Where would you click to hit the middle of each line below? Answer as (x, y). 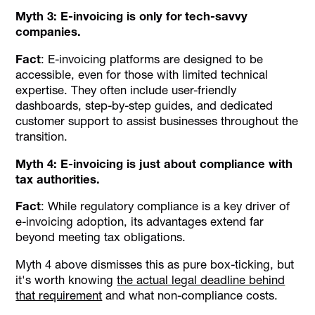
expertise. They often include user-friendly (126, 90)
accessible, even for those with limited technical (142, 74)
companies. (49, 32)
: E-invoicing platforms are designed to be (152, 59)
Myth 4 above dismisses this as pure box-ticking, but (155, 265)
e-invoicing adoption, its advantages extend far (140, 222)
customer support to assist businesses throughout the (157, 121)
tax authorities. (58, 179)
